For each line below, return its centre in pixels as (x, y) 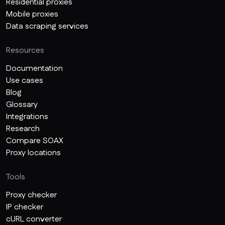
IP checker (25, 207)
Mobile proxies (32, 14)
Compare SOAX (35, 141)
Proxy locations (33, 153)
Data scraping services (47, 26)
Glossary (22, 104)
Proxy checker (31, 195)
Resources (25, 50)
